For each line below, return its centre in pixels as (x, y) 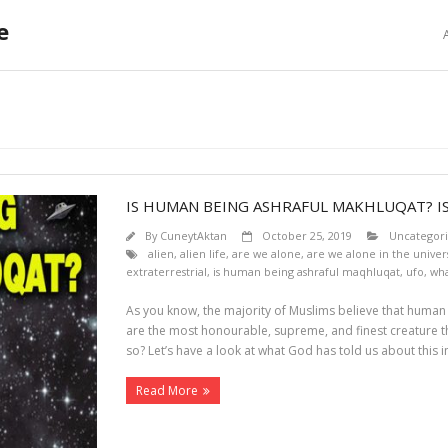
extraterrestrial (166, 271)
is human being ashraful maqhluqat (306, 271)
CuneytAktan (193, 235)
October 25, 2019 (306, 235)
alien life (202, 253)
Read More (166, 390)
